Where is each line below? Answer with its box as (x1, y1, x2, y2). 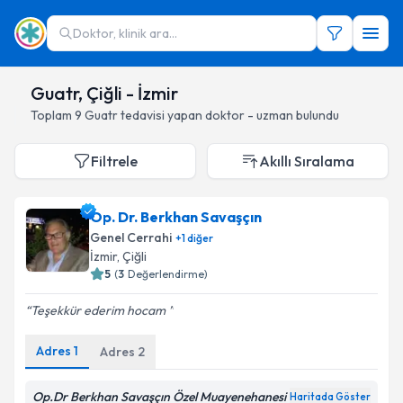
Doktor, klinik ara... (73, 25, 177, 41)
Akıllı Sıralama (259, 152, 354, 170)
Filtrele (91, 152, 138, 170)
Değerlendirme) (128, 267, 208, 281)
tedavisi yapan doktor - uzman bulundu (121, 107, 339, 123)
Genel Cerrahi (90, 229, 172, 246)
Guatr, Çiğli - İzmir (31, 82, 178, 104)
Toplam (31, 107, 75, 123)
